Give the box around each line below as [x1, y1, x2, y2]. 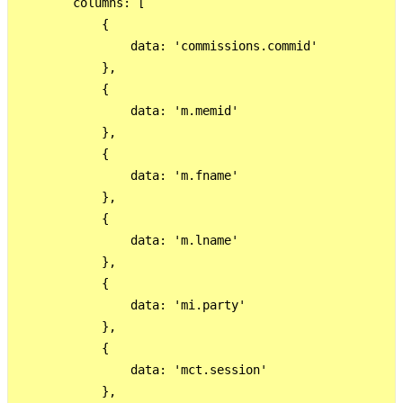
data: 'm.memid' [15, 103, 238, 118]
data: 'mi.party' [15, 297, 246, 312]
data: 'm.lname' [15, 232, 238, 247]
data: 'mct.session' [15, 362, 267, 377]
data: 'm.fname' [15, 167, 238, 183]
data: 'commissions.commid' [15, 38, 318, 53]
